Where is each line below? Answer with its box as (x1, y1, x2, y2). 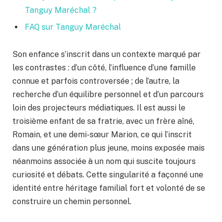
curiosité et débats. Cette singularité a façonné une (12, 170, 203, 180)
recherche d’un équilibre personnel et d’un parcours (12, 90, 204, 100)
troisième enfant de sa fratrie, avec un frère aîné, (12, 116, 194, 126)
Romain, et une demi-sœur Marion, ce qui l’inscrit (12, 130, 192, 140)
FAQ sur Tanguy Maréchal (25, 22, 121, 32)
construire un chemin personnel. (12, 197, 131, 207)
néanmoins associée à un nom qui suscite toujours (12, 157, 196, 166)
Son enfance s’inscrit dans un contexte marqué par (12, 50, 201, 59)
